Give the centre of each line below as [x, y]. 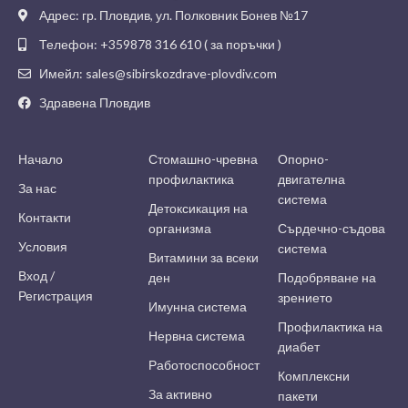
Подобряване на [327, 278]
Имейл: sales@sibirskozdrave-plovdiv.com [158, 74]
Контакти [45, 218]
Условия [43, 247]
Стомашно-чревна [203, 159]
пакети [298, 396]
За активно [180, 394]
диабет [299, 347]
